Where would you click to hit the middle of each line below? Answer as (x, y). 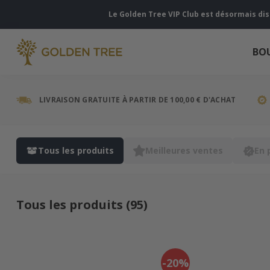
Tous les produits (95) (82, 205)
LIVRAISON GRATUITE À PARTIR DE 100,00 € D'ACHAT (138, 100)
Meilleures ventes (184, 150)
